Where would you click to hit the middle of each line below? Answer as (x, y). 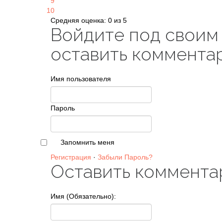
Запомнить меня (87, 142)
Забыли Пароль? (125, 157)
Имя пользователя (81, 79)
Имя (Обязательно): (83, 196)
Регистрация (71, 157)
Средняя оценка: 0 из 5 (89, 20)
